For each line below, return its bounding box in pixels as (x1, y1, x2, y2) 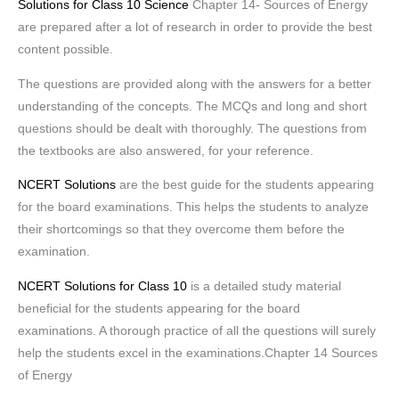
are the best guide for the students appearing (116, 178, 374, 192)
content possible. (18, 42, 113, 56)
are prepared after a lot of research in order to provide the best (18, 20, 372, 34)
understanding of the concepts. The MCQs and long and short (18, 99, 367, 113)
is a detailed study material (187, 279, 341, 293)
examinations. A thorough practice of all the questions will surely (18, 323, 376, 338)
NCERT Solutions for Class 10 (18, 279, 187, 293)
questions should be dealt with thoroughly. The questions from (18, 121, 367, 135)
